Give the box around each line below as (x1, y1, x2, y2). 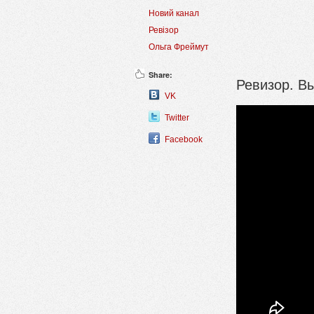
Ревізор (149, 25, 179, 36)
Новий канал (149, 8, 199, 19)
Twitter (165, 113, 189, 123)
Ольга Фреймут (149, 42, 209, 53)
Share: (149, 69, 172, 81)
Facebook (165, 135, 203, 145)
